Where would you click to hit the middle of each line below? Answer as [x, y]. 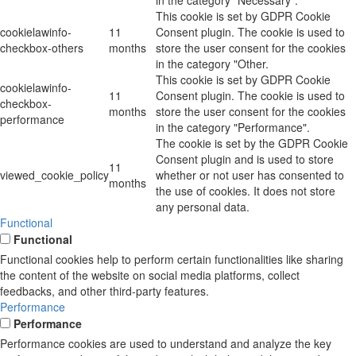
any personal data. [203, 207]
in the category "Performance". [233, 128]
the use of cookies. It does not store [246, 191]
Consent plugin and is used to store [245, 159]
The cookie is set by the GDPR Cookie [252, 143]
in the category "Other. [212, 64]
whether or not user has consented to [250, 175]
